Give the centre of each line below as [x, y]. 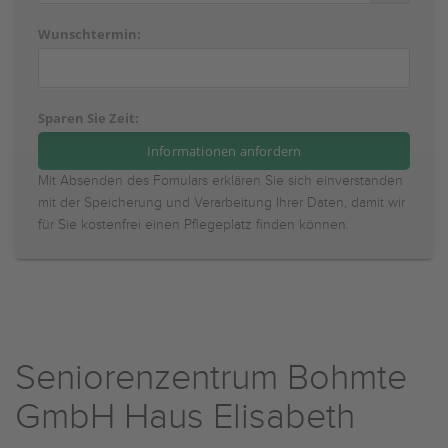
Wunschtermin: [89, 34]
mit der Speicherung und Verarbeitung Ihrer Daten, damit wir [221, 203]
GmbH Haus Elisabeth [185, 417]
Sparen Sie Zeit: [88, 118]
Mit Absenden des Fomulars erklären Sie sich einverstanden [220, 181]
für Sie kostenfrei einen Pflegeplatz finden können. [193, 225]
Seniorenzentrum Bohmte [211, 378]
